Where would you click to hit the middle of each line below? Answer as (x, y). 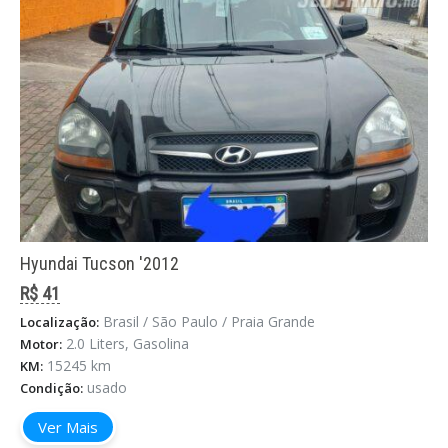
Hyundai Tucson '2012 (99, 263)
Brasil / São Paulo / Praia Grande (209, 321)
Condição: (51, 387)
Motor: (41, 343)
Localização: (59, 321)
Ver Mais (68, 426)
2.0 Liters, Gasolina (127, 343)
